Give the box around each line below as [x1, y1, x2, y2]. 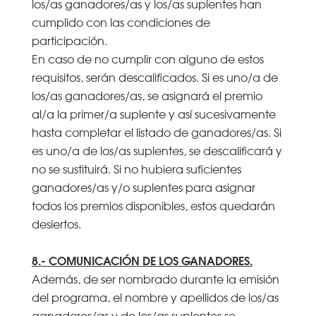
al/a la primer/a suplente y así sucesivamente [31, 104, 276, 122]
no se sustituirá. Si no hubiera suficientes [31, 159, 241, 177]
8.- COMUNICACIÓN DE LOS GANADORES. [31, 250, 253, 269]
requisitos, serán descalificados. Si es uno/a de [31, 68, 278, 85]
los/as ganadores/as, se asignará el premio [31, 86, 262, 104]
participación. [31, 31, 107, 49]
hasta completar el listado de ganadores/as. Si [31, 123, 281, 140]
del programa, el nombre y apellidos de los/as [31, 288, 279, 305]
